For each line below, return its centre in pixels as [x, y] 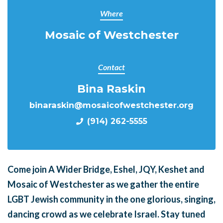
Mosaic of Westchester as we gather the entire [103, 184]
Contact [111, 67]
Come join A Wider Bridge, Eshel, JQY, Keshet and [106, 169]
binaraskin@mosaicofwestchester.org [111, 105]
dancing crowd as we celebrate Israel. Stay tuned [107, 214]
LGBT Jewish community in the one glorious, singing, [111, 199]
